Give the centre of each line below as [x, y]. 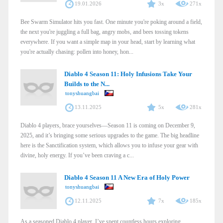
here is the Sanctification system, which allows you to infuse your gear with [109, 145]
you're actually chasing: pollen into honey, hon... [77, 52]
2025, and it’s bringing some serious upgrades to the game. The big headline [110, 135]
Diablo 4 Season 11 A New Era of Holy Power [127, 177]
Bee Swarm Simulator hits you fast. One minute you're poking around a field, [111, 22]
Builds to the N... [87, 84]
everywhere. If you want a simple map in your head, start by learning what [108, 42]
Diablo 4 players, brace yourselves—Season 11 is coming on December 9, [108, 125]
